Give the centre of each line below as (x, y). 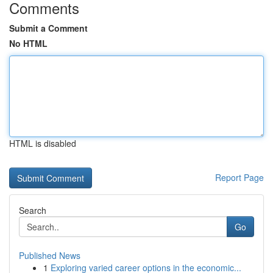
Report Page (239, 177)
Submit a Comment (48, 28)
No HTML (28, 43)
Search (33, 210)
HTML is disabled (43, 143)
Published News (50, 255)
